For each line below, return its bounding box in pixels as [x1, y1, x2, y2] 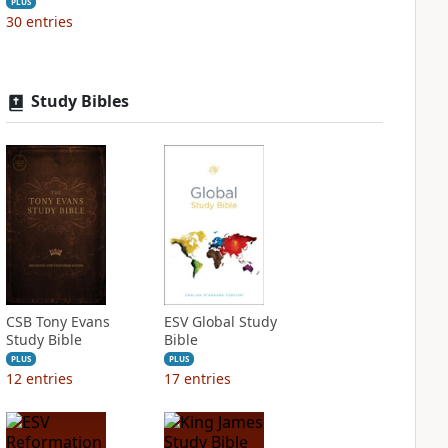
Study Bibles [30, 90, 129, 112]
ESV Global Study [163, 312, 277, 331]
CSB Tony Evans [5, 312, 110, 331]
